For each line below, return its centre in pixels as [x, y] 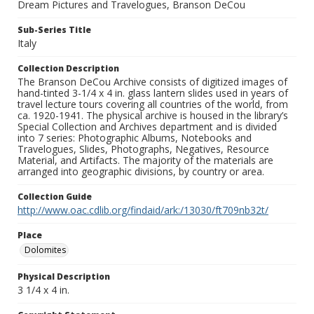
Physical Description [64, 277]
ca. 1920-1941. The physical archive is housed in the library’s [153, 116]
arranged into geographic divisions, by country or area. [141, 172]
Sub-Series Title [54, 30]
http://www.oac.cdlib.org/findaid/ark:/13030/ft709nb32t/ [143, 210]
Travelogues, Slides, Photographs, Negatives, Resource [143, 149]
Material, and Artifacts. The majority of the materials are [145, 161]
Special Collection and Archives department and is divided [147, 127]
